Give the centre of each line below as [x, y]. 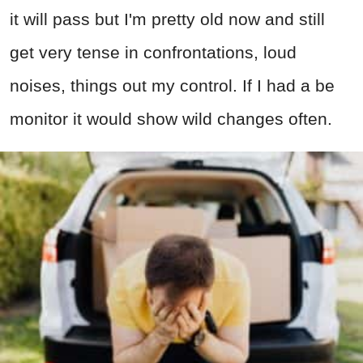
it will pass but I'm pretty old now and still [167, 19]
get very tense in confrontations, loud [153, 53]
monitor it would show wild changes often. [171, 119]
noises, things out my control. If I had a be [172, 86]
